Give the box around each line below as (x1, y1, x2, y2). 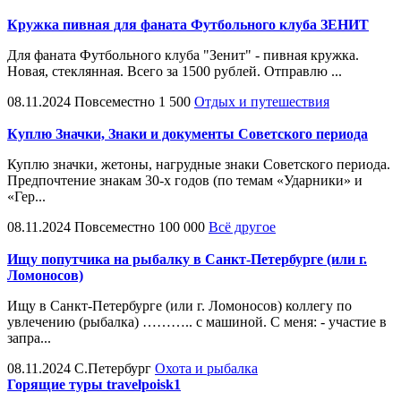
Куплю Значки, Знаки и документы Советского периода (7, 125, 368, 141)
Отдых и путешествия (194, 93, 329, 109)
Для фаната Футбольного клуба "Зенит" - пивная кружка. (7, 47, 359, 63)
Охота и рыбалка (155, 360, 258, 376)
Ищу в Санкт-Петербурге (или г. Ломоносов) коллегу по (7, 297, 352, 313)
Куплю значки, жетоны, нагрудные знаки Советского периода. (7, 156, 390, 172)
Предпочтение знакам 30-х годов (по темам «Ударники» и (7, 172, 363, 188)
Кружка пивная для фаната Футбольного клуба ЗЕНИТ (7, 16, 369, 32)
